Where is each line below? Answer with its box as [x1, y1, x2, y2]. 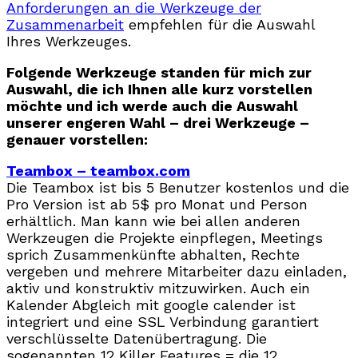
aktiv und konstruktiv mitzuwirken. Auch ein [6, 279, 310, 296]
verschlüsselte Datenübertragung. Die [6, 329, 267, 347]
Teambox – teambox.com [6, 161, 190, 179]
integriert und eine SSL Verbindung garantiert [6, 312, 319, 330]
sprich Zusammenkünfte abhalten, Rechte [6, 245, 300, 263]
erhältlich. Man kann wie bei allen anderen [6, 212, 300, 229]
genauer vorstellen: [6, 130, 148, 148]
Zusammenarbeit [6, 15, 124, 33]
